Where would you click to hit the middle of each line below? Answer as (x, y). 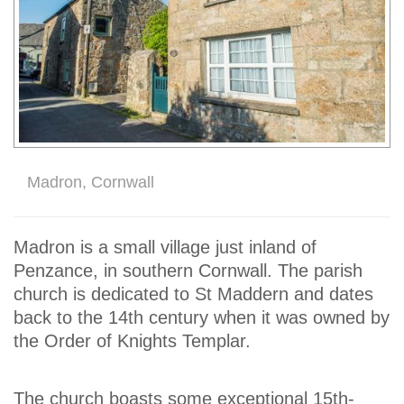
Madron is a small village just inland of (165, 247)
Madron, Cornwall (91, 182)
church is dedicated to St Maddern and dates (193, 294)
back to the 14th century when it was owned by (202, 317)
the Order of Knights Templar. (132, 340)
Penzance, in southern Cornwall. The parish (188, 270)
